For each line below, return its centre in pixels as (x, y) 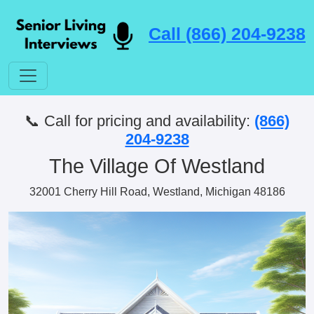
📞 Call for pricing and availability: (137, 121)
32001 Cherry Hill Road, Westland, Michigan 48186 (157, 192)
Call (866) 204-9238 (227, 33)
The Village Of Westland (157, 166)
